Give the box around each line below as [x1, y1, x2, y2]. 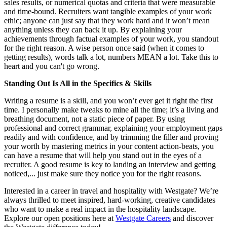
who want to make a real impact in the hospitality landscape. [4, 204, 196, 213]
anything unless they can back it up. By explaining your [4, 25, 182, 34]
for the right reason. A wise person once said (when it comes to [4, 43, 204, 52]
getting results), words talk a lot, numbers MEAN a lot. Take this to [4, 52, 218, 61]
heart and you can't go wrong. [4, 61, 99, 70]
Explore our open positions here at [4, 213, 116, 222]
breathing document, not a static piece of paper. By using [4, 114, 185, 123]
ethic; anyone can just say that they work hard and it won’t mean [4, 16, 210, 25]
